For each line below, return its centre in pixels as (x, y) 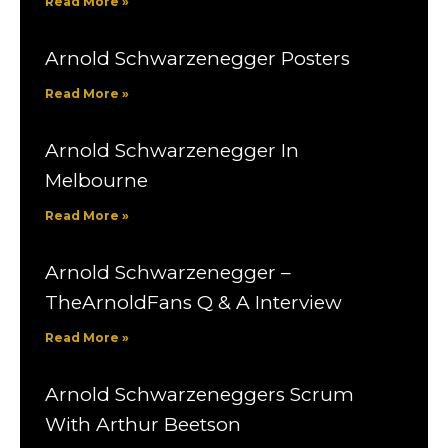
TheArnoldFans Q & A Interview (193, 302)
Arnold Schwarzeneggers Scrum (199, 394)
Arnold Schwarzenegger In (172, 150)
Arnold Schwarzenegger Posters (197, 58)
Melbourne (96, 180)
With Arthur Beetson (143, 424)
